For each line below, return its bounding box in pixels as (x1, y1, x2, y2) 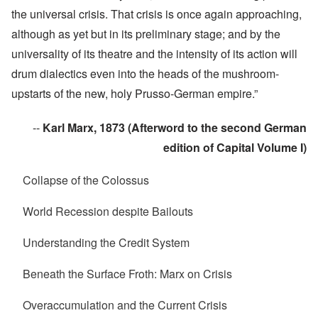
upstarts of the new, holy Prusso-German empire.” (11, 84, 258, 102)
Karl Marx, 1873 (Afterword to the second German (43, 119, 307, 136)
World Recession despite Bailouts (23, 202, 193, 219)
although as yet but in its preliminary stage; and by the (11, 25, 280, 42)
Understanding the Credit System (23, 234, 190, 251)
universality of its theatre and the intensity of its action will (11, 45, 297, 62)
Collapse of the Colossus (23, 171, 149, 188)
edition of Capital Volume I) (163, 138, 307, 155)
